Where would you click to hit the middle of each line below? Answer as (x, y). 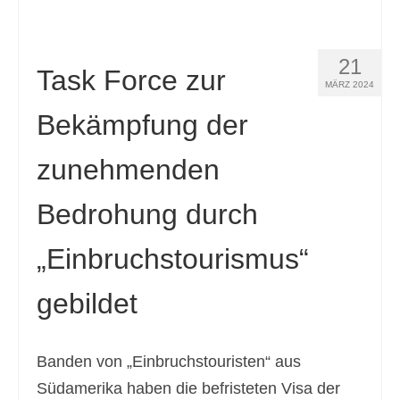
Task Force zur (131, 80)
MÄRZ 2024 (350, 84)
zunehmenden (128, 170)
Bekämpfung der (142, 125)
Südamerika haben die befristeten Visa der (188, 388)
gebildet (87, 304)
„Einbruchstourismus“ (173, 259)
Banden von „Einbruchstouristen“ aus (169, 362)
